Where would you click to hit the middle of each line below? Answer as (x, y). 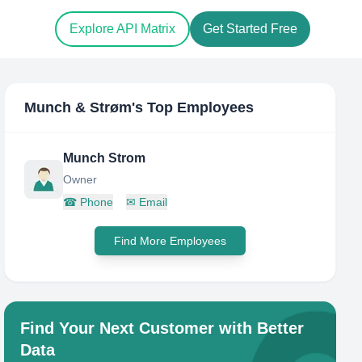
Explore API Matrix (122, 29)
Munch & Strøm (78, 107)
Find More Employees (170, 241)
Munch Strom (105, 158)
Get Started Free (250, 29)
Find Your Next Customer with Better (162, 328)
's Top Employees (193, 107)
